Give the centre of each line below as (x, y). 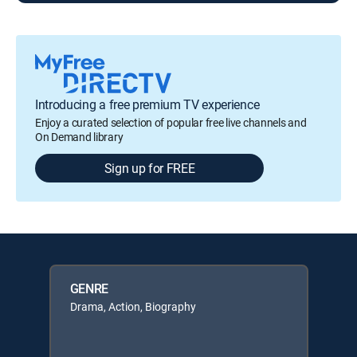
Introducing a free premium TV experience (147, 104)
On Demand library (79, 136)
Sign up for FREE (149, 168)
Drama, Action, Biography (133, 306)
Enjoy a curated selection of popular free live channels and (171, 122)
